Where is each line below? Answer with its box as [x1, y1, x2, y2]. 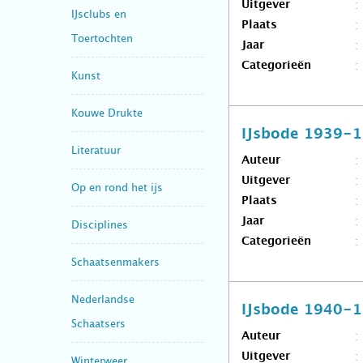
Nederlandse [71, 293, 135, 305]
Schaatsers [71, 317, 126, 330]
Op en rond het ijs [71, 181, 163, 194]
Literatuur [71, 143, 121, 156]
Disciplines [71, 218, 128, 231]
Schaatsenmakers [71, 255, 160, 268]
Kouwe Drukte [71, 106, 143, 119]
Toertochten [71, 32, 133, 45]
